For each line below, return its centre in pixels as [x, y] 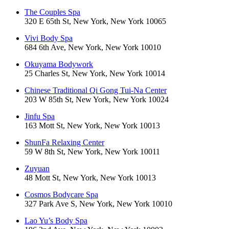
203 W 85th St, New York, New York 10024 [97, 100]
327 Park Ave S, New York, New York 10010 [98, 204]
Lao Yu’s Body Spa [56, 221]
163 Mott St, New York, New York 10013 [92, 126]
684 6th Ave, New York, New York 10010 [93, 48]
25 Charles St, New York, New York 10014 [95, 74]
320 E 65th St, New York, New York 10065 [95, 21]
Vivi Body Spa [49, 38]
